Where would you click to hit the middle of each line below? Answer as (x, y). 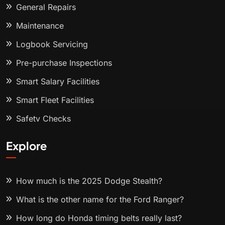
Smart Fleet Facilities (55, 100)
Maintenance (40, 26)
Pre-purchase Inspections (64, 63)
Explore (26, 146)
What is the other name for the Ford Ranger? (100, 200)
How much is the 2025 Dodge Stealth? (89, 181)
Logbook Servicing (52, 44)
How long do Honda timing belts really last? (99, 218)
